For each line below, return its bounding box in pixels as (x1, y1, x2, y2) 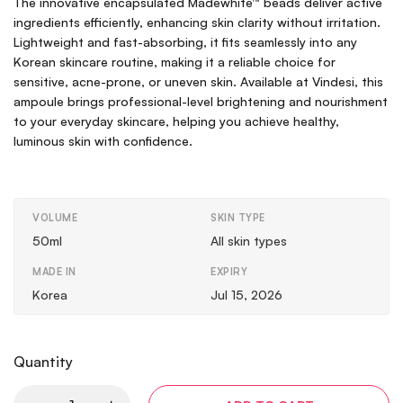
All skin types (210, 233, 287, 248)
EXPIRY (210, 265, 247, 278)
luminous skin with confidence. (13, 133, 193, 148)
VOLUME (32, 211, 77, 224)
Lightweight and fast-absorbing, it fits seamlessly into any (13, 34, 357, 49)
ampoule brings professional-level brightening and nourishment (13, 94, 388, 109)
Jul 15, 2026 (210, 287, 282, 302)
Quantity (13, 353, 73, 371)
